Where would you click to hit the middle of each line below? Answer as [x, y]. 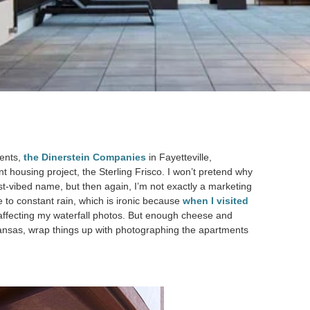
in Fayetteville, [179, 157]
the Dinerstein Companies [85, 157]
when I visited [216, 201]
